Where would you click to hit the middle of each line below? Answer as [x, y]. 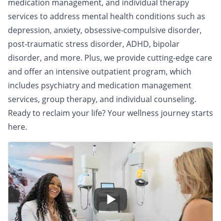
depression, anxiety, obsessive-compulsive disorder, [105, 30]
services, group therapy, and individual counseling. [102, 99]
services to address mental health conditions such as [107, 16]
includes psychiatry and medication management [100, 85]
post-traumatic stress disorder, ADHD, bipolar [94, 44]
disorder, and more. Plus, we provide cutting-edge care [110, 58]
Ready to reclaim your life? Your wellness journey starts [110, 113]
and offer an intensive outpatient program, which [100, 72]
